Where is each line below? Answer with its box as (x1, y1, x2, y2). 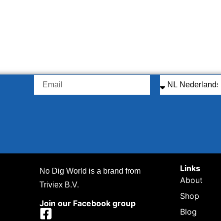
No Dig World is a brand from (39, 167, 141, 176)
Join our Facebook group (39, 198, 136, 208)
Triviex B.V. (39, 181, 79, 189)
